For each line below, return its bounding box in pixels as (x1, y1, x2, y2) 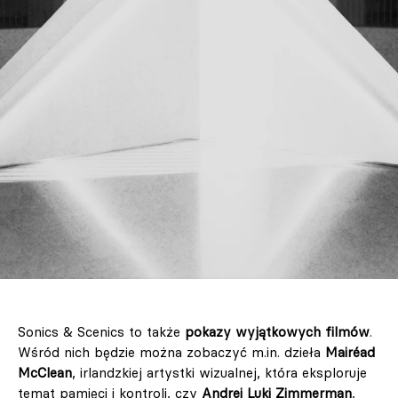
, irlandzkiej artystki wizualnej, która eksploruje (72, 364, 367, 382)
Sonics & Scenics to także (18, 323, 185, 341)
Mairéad (325, 344, 375, 362)
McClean (18, 364, 72, 382)
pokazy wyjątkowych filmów (185, 323, 370, 341)
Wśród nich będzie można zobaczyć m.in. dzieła (18, 344, 325, 362)
